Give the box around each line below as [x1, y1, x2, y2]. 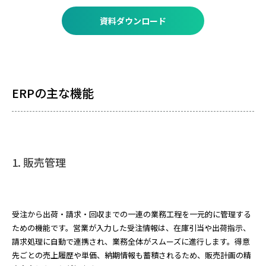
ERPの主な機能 [12, 84, 94, 102]
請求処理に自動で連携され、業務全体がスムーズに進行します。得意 [12, 236, 250, 247]
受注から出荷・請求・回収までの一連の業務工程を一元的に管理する [12, 208, 251, 220]
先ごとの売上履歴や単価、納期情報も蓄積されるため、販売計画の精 [12, 249, 251, 261]
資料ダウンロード [100, 15, 166, 27]
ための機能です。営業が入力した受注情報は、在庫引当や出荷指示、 [12, 222, 251, 233]
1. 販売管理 [12, 154, 66, 170]
